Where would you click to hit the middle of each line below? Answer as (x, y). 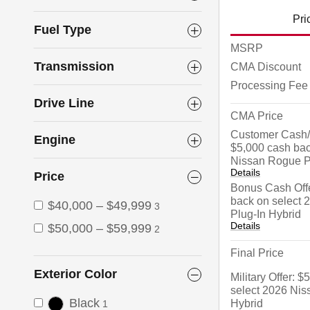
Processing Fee (269, 85)
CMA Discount (266, 66)
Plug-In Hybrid (266, 214)
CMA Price (257, 116)
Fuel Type (63, 30)
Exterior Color (75, 274)
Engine (55, 140)
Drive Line (64, 103)
